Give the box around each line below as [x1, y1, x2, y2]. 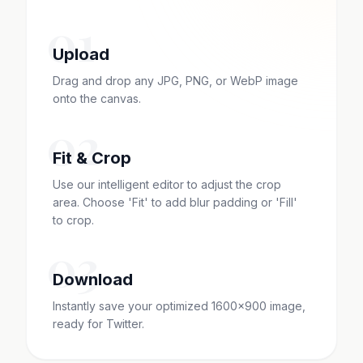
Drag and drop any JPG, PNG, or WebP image [53, 74, 298, 88]
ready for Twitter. [53, 317, 144, 331]
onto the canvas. [53, 92, 141, 105]
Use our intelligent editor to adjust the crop [53, 177, 281, 191]
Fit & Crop [53, 148, 131, 168]
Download [53, 270, 133, 289]
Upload [53, 45, 109, 64]
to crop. [53, 213, 94, 227]
